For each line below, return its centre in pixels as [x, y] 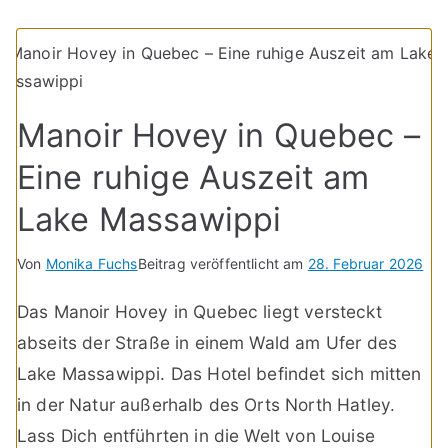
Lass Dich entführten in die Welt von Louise [196, 435]
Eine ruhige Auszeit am [193, 177]
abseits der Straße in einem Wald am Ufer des [207, 342]
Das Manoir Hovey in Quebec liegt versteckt [199, 311]
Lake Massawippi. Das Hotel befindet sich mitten [219, 373]
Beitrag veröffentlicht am [222, 263]
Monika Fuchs [91, 263]
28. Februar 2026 [365, 263]
